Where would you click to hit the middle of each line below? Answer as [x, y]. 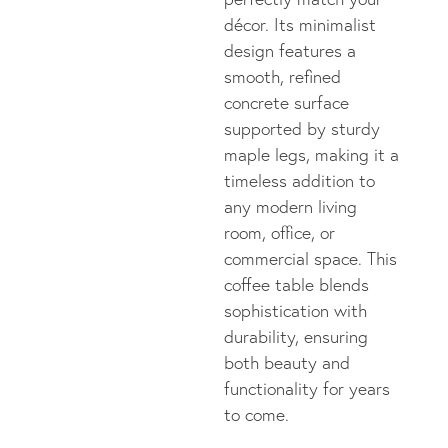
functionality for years [307, 389]
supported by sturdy [302, 129]
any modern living [290, 207]
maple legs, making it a [311, 155]
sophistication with [295, 311]
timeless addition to [299, 181]
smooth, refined [282, 77]
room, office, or [279, 233]
